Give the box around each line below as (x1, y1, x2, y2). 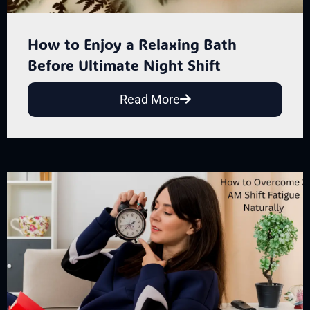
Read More (119, 91, 180, 107)
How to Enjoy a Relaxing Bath (28, 34, 237, 53)
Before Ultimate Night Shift (28, 55, 221, 74)
